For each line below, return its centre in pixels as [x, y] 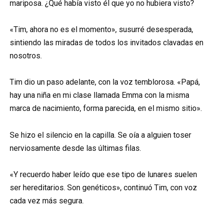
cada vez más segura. [47, 200]
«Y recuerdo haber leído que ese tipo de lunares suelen [103, 174]
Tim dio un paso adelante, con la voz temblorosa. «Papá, [105, 82]
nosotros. [26, 56]
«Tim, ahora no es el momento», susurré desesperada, [101, 30]
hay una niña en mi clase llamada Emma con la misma [100, 95]
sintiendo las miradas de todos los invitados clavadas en [107, 43]
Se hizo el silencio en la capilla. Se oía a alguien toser [100, 135]
